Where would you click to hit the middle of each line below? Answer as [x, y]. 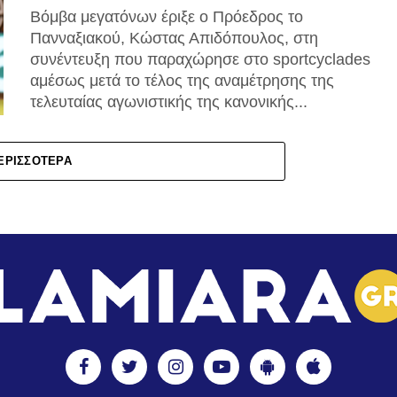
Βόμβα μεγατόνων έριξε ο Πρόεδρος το [167, 17]
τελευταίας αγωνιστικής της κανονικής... [169, 102]
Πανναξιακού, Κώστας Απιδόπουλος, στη [174, 38]
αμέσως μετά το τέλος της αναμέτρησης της [182, 81]
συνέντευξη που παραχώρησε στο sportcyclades [200, 59]
